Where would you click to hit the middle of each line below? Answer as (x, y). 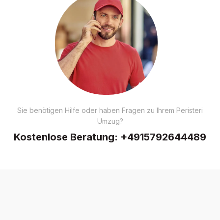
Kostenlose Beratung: (67, 137)
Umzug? (110, 121)
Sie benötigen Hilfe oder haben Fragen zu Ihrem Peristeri (110, 110)
